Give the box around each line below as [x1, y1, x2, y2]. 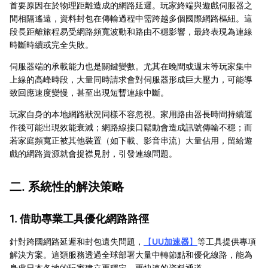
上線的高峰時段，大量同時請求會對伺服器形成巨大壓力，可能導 [10, 74, 252, 84]
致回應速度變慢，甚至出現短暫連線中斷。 [10, 87, 169, 98]
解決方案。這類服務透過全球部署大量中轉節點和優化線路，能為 [10, 249, 252, 260]
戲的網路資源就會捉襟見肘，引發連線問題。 [10, 148, 177, 159]
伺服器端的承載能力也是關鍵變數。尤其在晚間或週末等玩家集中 [10, 60, 252, 71]
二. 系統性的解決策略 [10, 179, 124, 194]
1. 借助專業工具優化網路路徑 [10, 212, 149, 225]
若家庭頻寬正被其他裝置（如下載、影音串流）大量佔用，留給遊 [10, 135, 252, 145]
